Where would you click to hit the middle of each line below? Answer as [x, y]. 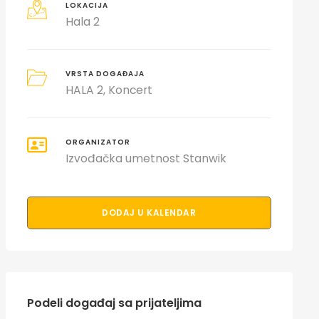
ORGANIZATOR [98, 142]
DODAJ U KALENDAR [149, 213]
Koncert [131, 90]
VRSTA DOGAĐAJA [105, 74]
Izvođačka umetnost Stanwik [146, 158]
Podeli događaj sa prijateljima [114, 303]
